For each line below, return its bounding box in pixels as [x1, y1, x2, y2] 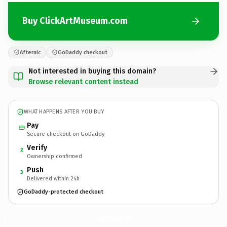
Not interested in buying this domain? [28, 66, 156, 75]
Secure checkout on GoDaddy [27, 130, 104, 137]
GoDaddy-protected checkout [24, 188, 103, 195]
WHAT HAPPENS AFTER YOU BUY [24, 108, 104, 115]
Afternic [20, 49, 41, 56]
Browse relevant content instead [28, 77, 138, 86]
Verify [27, 143, 47, 152]
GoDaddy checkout [58, 49, 107, 56]
